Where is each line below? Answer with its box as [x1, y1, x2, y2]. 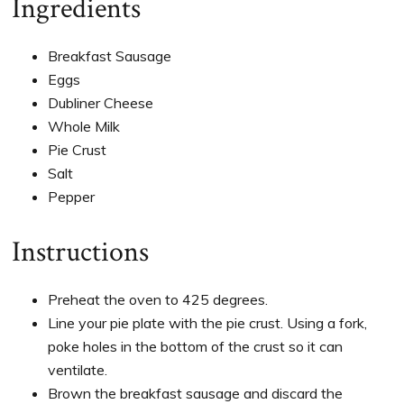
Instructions [12, 233, 150, 271]
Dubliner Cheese [48, 93, 154, 112]
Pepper [48, 187, 96, 206]
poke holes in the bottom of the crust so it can [48, 336, 344, 355]
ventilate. [48, 360, 108, 379]
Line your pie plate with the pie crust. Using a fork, [48, 313, 368, 332]
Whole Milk [48, 116, 121, 135]
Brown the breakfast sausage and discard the [48, 383, 344, 402]
